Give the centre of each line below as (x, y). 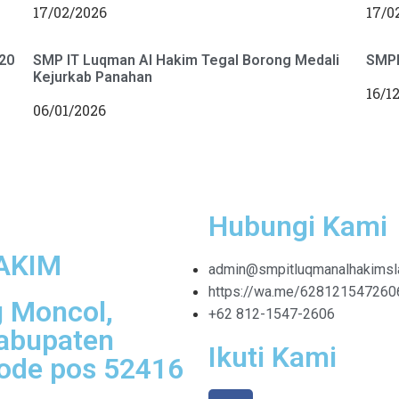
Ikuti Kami (273, 358)
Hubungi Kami (298, 227)
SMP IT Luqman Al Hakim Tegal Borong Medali (187, 61)
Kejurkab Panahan (93, 77)
